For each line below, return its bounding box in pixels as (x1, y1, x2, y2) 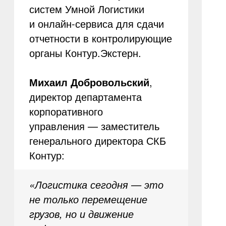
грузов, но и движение (29, 206, 134, 221)
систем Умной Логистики (29, 2, 144, 16)
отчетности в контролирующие (29, 31, 172, 45)
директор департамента (29, 89, 142, 104)
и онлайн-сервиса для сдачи (29, 16, 164, 31)
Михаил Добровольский (29, 75, 149, 89)
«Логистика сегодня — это (29, 177, 163, 192)
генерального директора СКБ (29, 133, 166, 148)
